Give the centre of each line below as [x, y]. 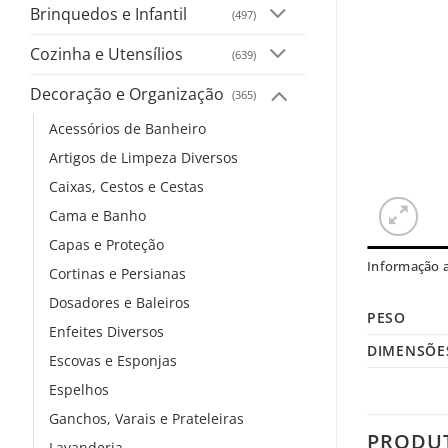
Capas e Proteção [106, 244]
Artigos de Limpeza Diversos [143, 157]
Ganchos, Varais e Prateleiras [146, 418]
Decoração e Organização [127, 93]
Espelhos [79, 389]
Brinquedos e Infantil [108, 14]
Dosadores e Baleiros [119, 302]
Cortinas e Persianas [117, 273]
